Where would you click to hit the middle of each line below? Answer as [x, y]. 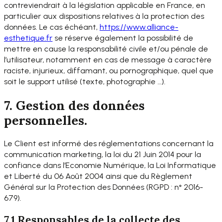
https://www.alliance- [139, 27]
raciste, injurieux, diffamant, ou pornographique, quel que [109, 71]
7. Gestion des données [74, 105]
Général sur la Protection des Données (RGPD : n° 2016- [104, 187]
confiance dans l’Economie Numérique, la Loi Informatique [110, 165]
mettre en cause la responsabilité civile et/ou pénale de [106, 49]
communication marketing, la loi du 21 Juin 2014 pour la [103, 154]
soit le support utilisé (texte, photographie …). [85, 82]
